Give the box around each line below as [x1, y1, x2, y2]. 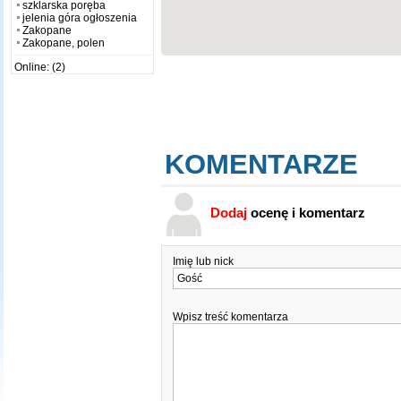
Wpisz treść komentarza [172, 310, 288, 323]
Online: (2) [13, 60, 65, 73]
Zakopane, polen [21, 36, 105, 49]
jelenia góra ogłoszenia [21, 11, 137, 24]
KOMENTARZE [164, 148, 358, 180]
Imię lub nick [172, 254, 236, 268]
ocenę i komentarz [246, 204, 365, 220]
